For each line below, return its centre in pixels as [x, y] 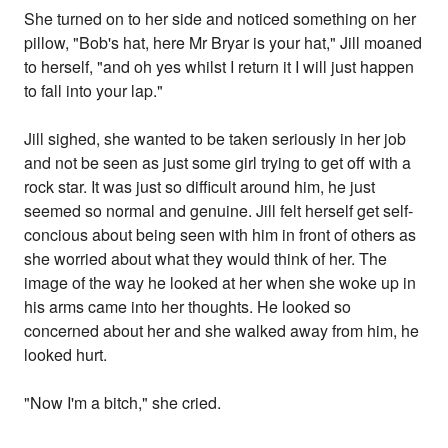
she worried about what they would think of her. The [206, 259]
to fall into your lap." [94, 91]
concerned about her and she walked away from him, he [222, 331]
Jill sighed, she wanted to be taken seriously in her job [215, 139]
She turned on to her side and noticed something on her [220, 19]
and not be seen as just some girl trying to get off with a [218, 163]
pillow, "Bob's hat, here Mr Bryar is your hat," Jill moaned [223, 43]
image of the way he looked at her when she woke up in [220, 283]
